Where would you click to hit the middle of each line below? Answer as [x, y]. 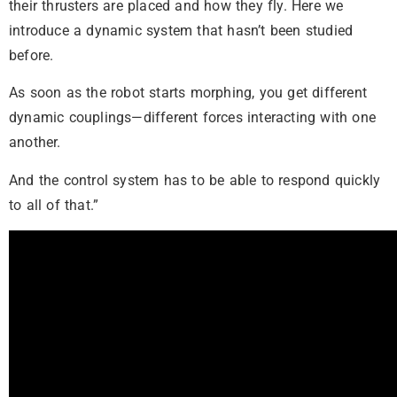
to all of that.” [54, 205]
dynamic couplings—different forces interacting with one [193, 118]
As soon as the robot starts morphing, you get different [188, 93]
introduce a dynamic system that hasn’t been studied [181, 30]
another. [35, 143]
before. [31, 55]
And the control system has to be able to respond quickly [195, 180]
